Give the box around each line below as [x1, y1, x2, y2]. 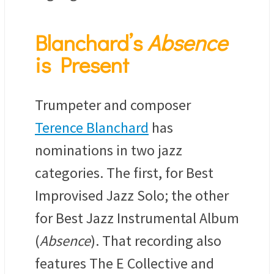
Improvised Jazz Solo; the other [35, 186, 229, 206]
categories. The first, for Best [35, 163, 213, 183]
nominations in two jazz [35, 141, 182, 160]
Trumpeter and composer [35, 95, 191, 115]
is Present [35, 50, 129, 79]
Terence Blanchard [35, 118, 149, 138]
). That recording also [91, 231, 221, 251]
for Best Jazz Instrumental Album [35, 209, 239, 228]
